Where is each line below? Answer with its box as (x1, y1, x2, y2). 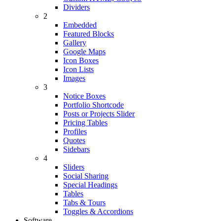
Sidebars (63, 145, 90, 153)
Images (63, 74, 85, 82)
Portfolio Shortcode (63, 101, 124, 109)
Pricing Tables (63, 118, 108, 127)
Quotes (63, 136, 85, 145)
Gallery (63, 38, 86, 47)
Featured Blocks (63, 30, 114, 38)
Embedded (63, 21, 97, 29)
